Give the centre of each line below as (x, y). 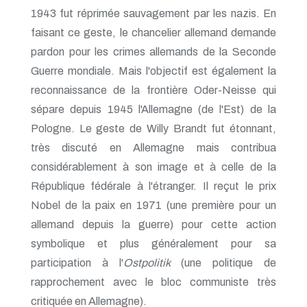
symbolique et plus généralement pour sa (153, 243)
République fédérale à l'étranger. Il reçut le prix (153, 186)
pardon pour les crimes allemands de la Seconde (153, 51)
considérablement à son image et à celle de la (153, 167)
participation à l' (77, 262)
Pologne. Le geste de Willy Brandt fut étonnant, (153, 128)
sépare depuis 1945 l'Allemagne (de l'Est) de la (153, 109)
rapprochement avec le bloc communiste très (153, 282)
